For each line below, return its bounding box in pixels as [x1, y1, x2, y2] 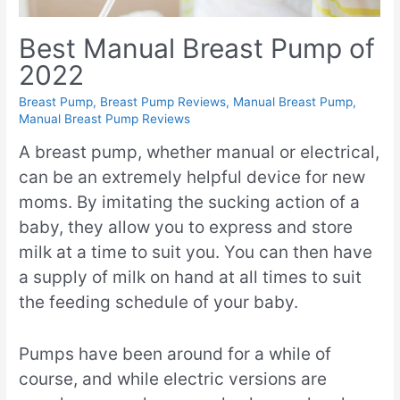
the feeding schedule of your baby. [19, 291, 299, 312]
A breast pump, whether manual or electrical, [19, 141, 380, 162]
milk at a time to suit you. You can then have [19, 241, 373, 262]
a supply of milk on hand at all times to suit [19, 266, 362, 287]
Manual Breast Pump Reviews [19, 112, 191, 127]
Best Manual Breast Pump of [19, 32, 376, 65]
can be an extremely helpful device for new [19, 166, 366, 187]
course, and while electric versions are [19, 369, 328, 390]
